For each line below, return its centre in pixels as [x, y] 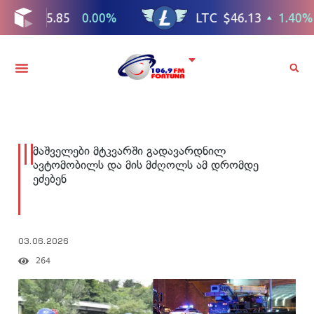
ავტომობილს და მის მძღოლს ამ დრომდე [146, 164]
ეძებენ [50, 178]
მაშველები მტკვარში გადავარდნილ [129, 150]
